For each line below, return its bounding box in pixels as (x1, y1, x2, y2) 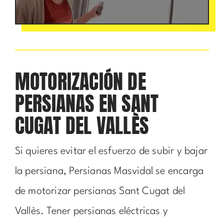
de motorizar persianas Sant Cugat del (14, 186, 185, 196)
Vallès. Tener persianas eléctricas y (14, 206, 168, 216)
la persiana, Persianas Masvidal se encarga (14, 166, 204, 176)
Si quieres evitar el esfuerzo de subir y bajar (14, 146, 208, 156)
